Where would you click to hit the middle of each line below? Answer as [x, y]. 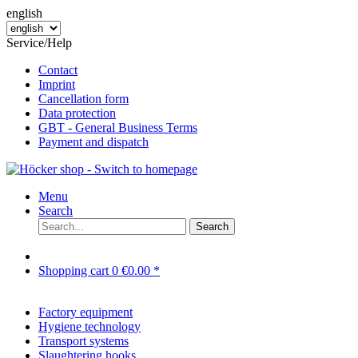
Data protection [77, 113]
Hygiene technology [89, 326]
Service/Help [39, 43]
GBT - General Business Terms [118, 127]
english [24, 13]
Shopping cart [75, 270]
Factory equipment [86, 312]
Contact [58, 70]
